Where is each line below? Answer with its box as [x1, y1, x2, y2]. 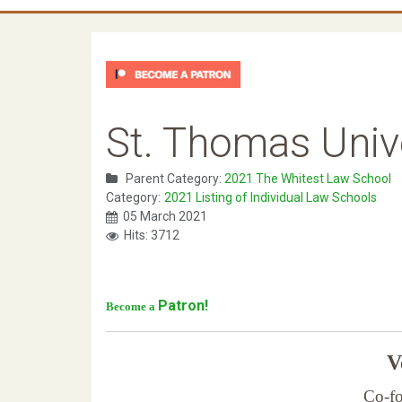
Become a [106, 300, 158, 314]
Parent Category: [123, 171, 224, 187]
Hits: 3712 [124, 228, 179, 243]
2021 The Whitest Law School [224, 171, 391, 187]
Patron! [158, 297, 212, 315]
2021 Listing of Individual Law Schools [164, 190, 377, 205]
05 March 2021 [123, 209, 207, 224]
